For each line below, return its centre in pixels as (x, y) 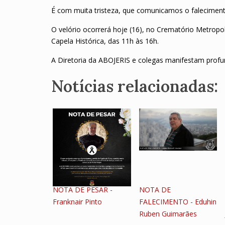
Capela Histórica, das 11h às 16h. (105, 41)
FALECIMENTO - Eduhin (178, 201)
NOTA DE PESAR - (83, 189)
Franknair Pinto (77, 201)
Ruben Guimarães (168, 213)
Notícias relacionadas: (135, 86)
